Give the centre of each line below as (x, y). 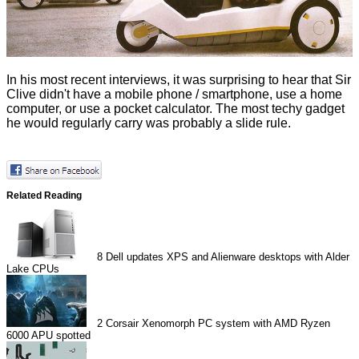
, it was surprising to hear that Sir (259, 80)
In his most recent (58, 80)
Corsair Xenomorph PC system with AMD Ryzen (218, 323)
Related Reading (44, 195)
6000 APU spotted (48, 335)
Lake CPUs (33, 268)
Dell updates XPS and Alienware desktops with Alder (228, 256)
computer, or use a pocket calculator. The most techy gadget (175, 109)
